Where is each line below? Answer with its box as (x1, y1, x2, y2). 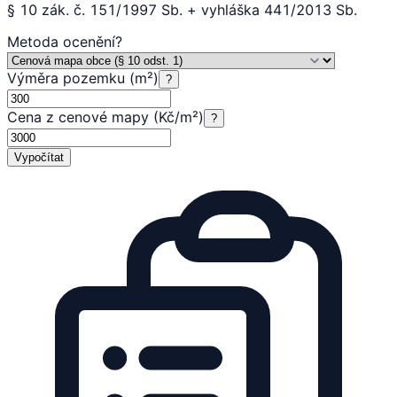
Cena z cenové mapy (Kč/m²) (7, 107, 204, 126)
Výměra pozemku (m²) (7, 68, 159, 87)
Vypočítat (14, 150, 64, 164)
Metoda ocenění (7, 32, 115, 51)
